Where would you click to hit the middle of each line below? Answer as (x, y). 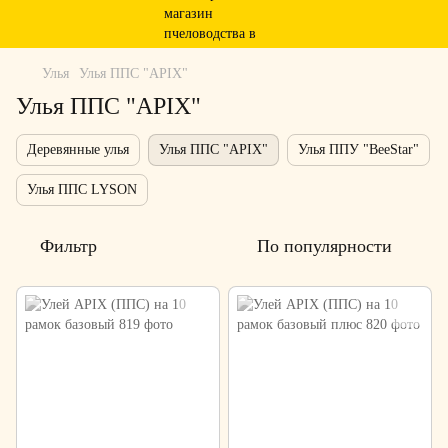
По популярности (324, 246)
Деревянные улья (78, 149)
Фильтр (68, 246)
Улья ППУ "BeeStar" (358, 149)
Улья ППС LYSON (82, 189)
